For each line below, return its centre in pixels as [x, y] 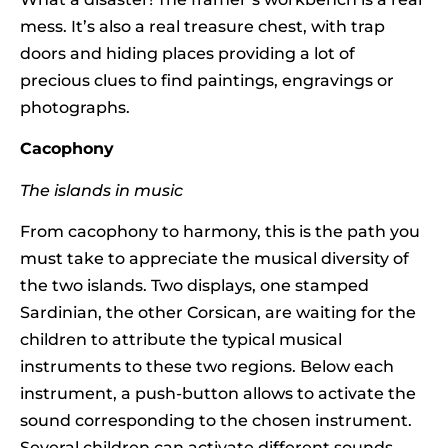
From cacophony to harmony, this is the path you [220, 232]
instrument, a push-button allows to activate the [218, 394]
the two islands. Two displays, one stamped [194, 286]
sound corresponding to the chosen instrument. [216, 421]
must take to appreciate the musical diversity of [214, 259]
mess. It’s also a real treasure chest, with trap [202, 26]
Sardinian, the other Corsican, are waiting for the [218, 313]
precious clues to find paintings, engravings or [207, 80]
